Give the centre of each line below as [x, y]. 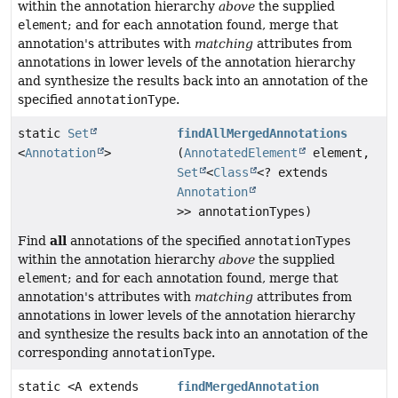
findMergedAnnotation [248, 387]
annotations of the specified [155, 241]
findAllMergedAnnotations [263, 134]
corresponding [65, 353]
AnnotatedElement [241, 153]
